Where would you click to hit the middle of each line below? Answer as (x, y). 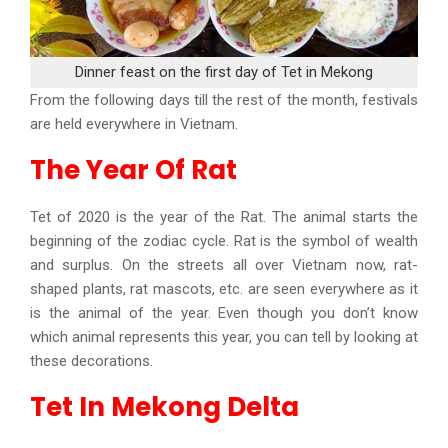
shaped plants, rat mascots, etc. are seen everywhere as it (224, 289)
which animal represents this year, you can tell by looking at (224, 337)
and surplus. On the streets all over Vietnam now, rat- (224, 265)
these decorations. (91, 361)
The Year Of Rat (133, 170)
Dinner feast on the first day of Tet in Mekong (224, 72)
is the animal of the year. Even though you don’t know (224, 313)
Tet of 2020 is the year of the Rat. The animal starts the (224, 217)
